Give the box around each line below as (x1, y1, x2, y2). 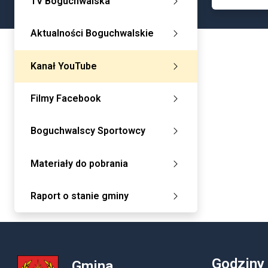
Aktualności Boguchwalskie (31, 28, 154, 39)
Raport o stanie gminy (31, 190, 129, 202)
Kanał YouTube (31, 60, 97, 72)
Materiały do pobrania (31, 157, 128, 169)
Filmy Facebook (31, 93, 101, 105)
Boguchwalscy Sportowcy (31, 125, 145, 137)
